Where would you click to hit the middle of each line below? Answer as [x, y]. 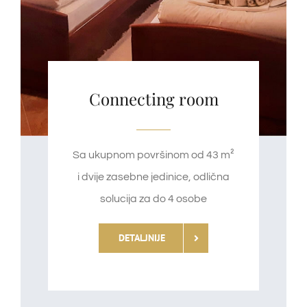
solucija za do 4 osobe [153, 199]
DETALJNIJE [142, 238]
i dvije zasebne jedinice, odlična [153, 177]
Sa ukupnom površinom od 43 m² [153, 155]
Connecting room [153, 99]
